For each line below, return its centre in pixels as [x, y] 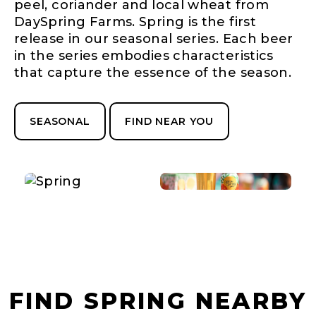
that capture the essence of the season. [153, 72]
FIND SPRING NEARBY [158, 300]
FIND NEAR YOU [170, 121]
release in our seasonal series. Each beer [154, 38]
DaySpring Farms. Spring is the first [135, 22]
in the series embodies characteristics [144, 55]
